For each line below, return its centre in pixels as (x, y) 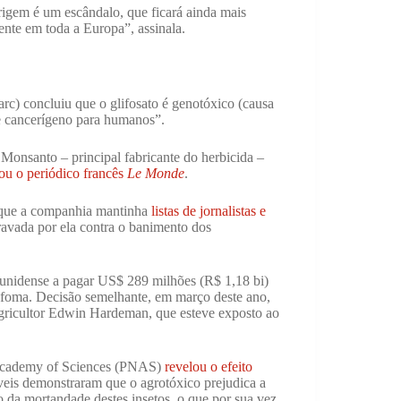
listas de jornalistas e (209, 210)
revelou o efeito (209, 366)
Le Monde (156, 173)
